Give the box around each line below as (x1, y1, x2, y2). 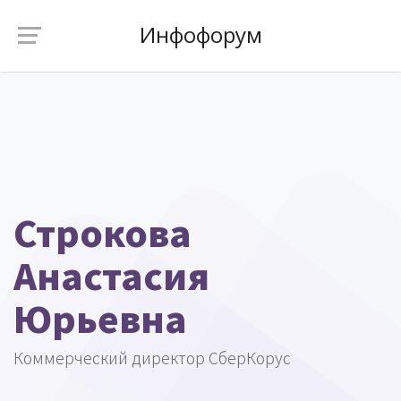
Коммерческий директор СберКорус (13, 346, 291, 369)
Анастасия (13, 249, 209, 301)
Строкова (13, 206, 192, 258)
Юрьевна (13, 292, 187, 344)
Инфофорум (139, 20, 262, 49)
